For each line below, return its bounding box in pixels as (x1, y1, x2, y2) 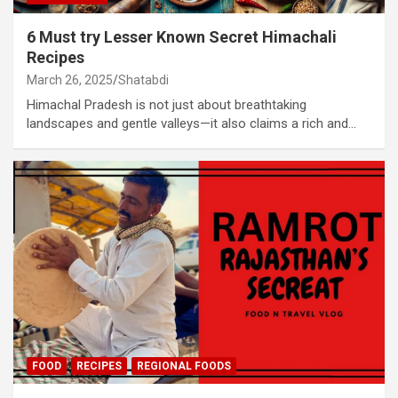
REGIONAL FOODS (137, 359, 231, 372)
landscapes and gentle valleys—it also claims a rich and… (27, 115, 356, 132)
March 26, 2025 (27, 73, 113, 88)
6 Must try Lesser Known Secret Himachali (27, 28, 337, 47)
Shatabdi (118, 73, 169, 88)
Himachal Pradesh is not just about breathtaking (27, 97, 306, 114)
